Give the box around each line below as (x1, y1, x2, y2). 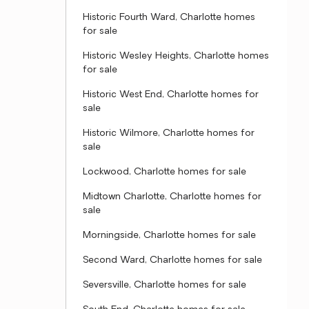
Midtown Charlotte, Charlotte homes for (83, 192, 261, 202)
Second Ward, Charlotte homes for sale (83, 255, 262, 266)
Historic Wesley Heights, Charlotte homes (83, 51, 269, 61)
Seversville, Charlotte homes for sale (83, 280, 246, 290)
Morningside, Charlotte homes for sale (83, 230, 256, 241)
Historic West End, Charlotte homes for (83, 90, 259, 100)
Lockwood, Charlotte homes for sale (83, 167, 246, 177)
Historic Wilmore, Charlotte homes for (83, 128, 255, 139)
